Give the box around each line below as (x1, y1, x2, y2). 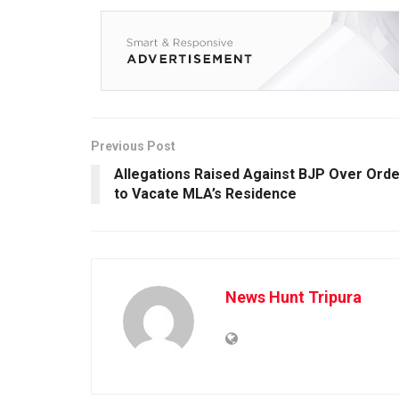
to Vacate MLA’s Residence (114, 184, 297, 202)
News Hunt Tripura (225, 287, 362, 306)
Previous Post (91, 138, 175, 153)
